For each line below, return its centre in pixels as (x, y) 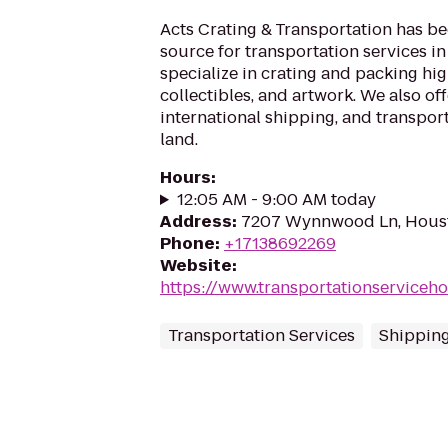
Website (196, 265)
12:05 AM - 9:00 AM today (276, 199)
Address (196, 221)
